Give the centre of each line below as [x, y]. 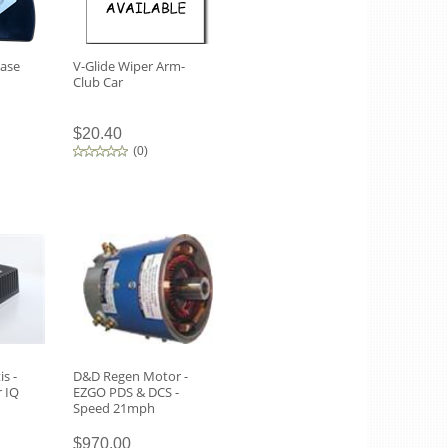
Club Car [98, 82]
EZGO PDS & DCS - [126, 392]
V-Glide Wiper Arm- [129, 66]
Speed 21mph [114, 408]
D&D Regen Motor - [130, 376]
